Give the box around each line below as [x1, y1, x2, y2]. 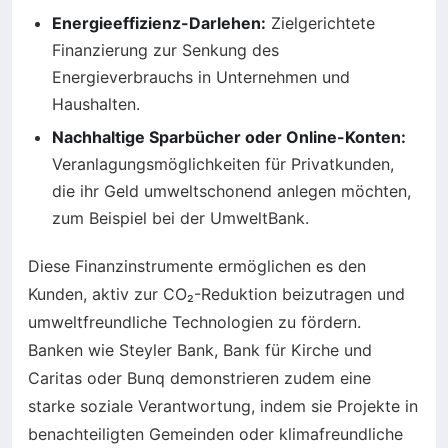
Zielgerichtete [266, 12, 375, 33]
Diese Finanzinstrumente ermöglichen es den [28, 256, 366, 277]
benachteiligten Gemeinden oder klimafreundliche [28, 424, 403, 445]
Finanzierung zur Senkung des [52, 39, 279, 60]
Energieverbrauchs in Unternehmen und [52, 66, 350, 87]
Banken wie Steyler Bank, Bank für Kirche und [28, 340, 372, 361]
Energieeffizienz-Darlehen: [52, 12, 266, 33]
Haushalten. [52, 93, 140, 114]
